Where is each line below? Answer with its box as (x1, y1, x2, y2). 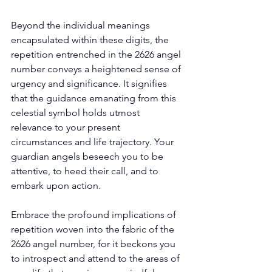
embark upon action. (11, 179, 103, 191)
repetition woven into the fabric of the (11, 223, 177, 235)
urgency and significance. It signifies (11, 77, 169, 89)
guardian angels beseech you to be (11, 150, 166, 162)
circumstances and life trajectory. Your (11, 135, 176, 148)
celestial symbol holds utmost (11, 106, 142, 118)
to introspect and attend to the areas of (11, 252, 182, 264)
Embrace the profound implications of (11, 208, 178, 220)
